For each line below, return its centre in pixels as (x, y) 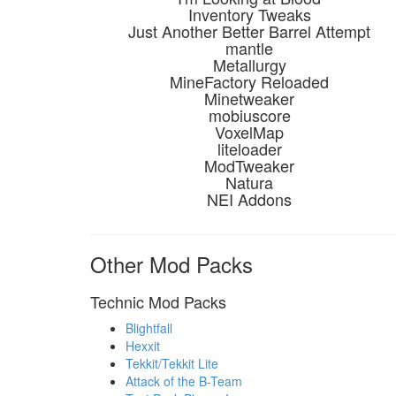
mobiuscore (249, 115)
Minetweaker (249, 98)
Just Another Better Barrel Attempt (249, 31)
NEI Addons (249, 199)
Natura (249, 182)
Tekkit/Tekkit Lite (172, 363)
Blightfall (149, 328)
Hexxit (143, 346)
